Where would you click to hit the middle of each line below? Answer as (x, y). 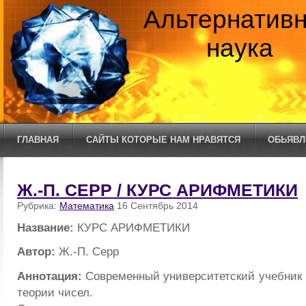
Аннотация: (50, 276)
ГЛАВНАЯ (38, 140)
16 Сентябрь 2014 (156, 206)
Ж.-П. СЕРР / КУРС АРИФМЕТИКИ (157, 190)
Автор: (38, 252)
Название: (47, 227)
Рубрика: (38, 206)
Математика (87, 206)
